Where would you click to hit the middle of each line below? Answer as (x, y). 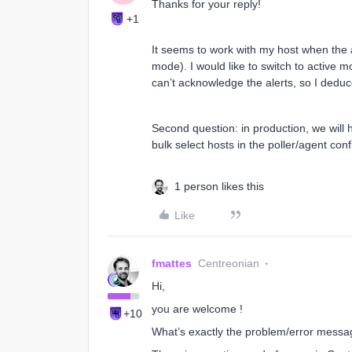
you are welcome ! (197, 309)
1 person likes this (219, 186)
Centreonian (229, 263)
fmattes (172, 263)
